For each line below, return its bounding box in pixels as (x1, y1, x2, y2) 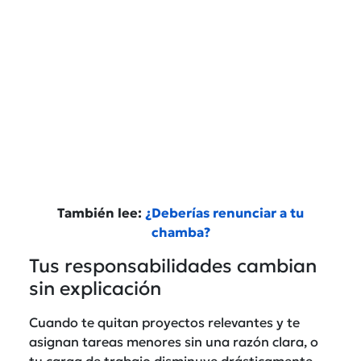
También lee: (57, 204, 145, 221)
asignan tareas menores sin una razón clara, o (29, 333, 318, 350)
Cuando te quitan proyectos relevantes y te (29, 313, 300, 330)
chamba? (151, 223, 210, 240)
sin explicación (29, 276, 161, 300)
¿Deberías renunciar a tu (145, 204, 304, 221)
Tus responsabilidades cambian (29, 253, 317, 277)
